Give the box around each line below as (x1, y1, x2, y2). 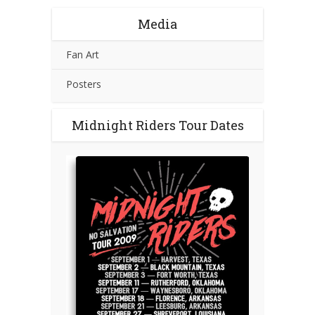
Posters (66, 77, 101, 91)
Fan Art (66, 48, 99, 61)
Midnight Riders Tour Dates (71, 117, 244, 134)
